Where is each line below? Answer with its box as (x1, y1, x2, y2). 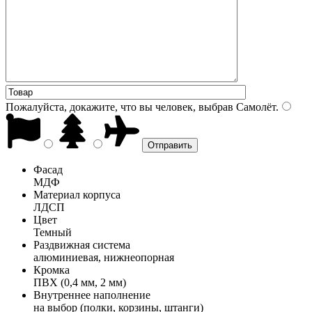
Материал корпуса (33, 188, 120, 201)
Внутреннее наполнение (33, 288, 150, 301)
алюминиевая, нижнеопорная (33, 251, 174, 263)
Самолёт (233, 100, 276, 113)
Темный (33, 226, 72, 238)
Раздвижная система (33, 238, 130, 251)
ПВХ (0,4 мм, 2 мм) (33, 276, 126, 288)
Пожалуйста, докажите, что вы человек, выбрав (6, 100, 233, 113)
